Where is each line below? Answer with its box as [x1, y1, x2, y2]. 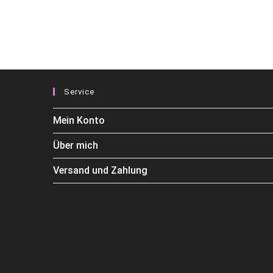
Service [64, 87, 94, 96]
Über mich [53, 139, 98, 151]
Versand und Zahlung [53, 164, 147, 176]
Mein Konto [53, 114, 105, 126]
